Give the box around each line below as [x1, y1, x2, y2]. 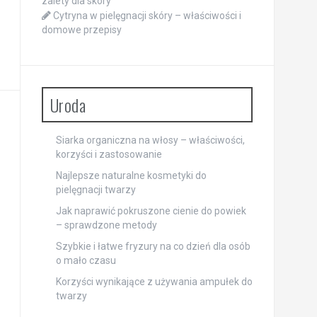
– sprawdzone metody [55, 219, 157, 231]
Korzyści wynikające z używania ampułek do [55, 276, 253, 288]
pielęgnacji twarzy [55, 184, 136, 196]
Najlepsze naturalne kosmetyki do [55, 170, 207, 182]
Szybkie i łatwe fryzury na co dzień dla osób [55, 241, 250, 253]
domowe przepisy [41, 24, 122, 36]
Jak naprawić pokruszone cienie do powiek [55, 205, 246, 217]
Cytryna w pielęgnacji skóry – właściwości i [52, 10, 241, 22]
